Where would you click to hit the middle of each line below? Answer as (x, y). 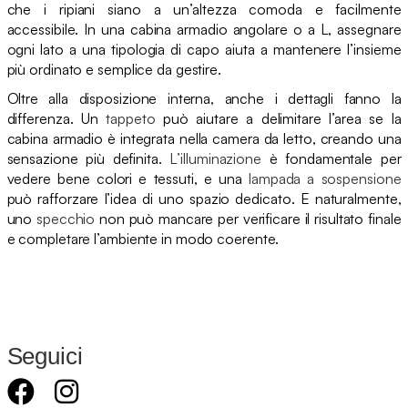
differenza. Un (56, 118)
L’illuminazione (215, 158)
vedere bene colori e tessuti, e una (127, 178)
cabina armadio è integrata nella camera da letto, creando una (204, 138)
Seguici (45, 356)
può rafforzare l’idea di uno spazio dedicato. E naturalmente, (204, 198)
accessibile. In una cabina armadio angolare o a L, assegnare (204, 29)
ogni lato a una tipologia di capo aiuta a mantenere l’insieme (204, 49)
